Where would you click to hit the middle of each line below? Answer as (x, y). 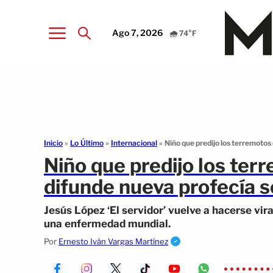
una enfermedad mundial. (107, 224)
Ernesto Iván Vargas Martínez (113, 241)
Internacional (134, 143)
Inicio (53, 143)
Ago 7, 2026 (138, 32)
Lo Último (87, 143)
